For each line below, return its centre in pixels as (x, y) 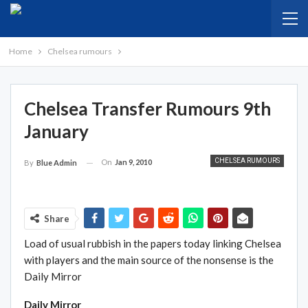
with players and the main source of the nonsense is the (149, 260)
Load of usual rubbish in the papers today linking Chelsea (153, 243)
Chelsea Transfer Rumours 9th (147, 109)
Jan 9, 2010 (133, 162)
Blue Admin (57, 163)
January (56, 131)
